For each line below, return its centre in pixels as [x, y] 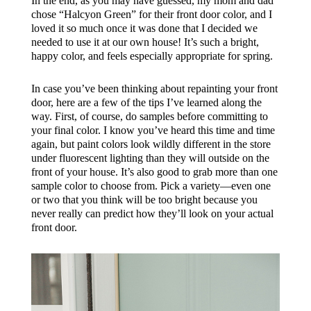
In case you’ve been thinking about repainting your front [154, 88]
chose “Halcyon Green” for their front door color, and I [151, 14]
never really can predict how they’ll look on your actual [152, 213]
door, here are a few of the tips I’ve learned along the [146, 102]
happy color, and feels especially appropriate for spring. [152, 56]
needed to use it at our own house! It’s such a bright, [145, 42]
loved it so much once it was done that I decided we [144, 28]
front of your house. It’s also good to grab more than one [154, 171]
